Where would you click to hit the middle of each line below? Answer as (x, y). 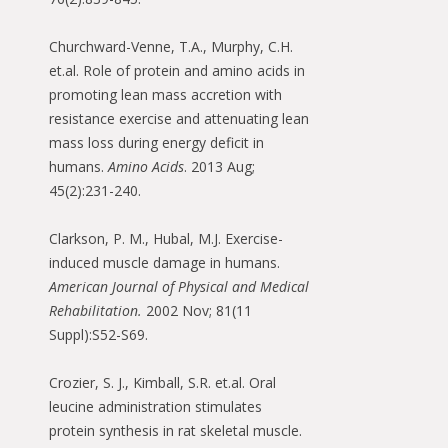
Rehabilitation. (97, 311)
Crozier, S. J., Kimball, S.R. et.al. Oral (162, 383)
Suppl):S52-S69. (98, 335)
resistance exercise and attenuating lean (179, 119)
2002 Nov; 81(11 (199, 311)
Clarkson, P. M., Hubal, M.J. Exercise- (166, 239)
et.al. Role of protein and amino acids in (177, 71)
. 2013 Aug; (219, 167)
